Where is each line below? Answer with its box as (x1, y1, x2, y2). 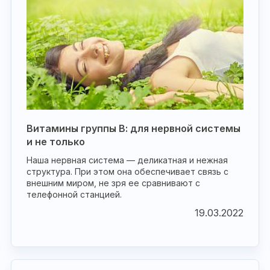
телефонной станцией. (27, 189, 122, 199)
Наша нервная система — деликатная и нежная (27, 155, 228, 165)
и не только (27, 136, 85, 148)
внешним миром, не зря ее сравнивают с (27, 178, 200, 188)
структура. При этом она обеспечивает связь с (27, 166, 228, 177)
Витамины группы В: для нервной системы (27, 122, 240, 134)
